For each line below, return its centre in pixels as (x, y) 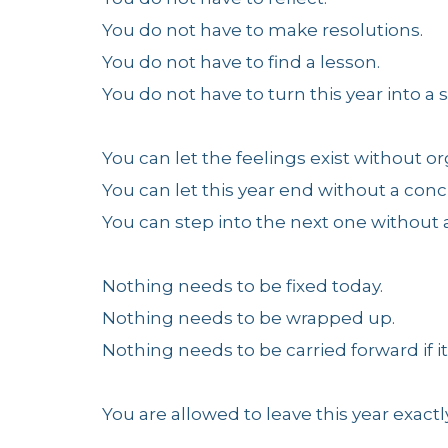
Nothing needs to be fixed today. (242, 286)
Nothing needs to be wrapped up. (248, 318)
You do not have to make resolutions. (262, 30)
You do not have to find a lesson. (241, 62)
